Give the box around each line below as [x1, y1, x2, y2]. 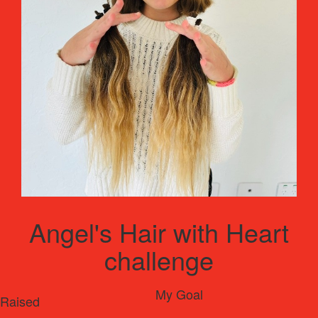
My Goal [155, 284, 203, 303]
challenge [104, 241, 214, 278]
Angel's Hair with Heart [29, 213, 289, 250]
